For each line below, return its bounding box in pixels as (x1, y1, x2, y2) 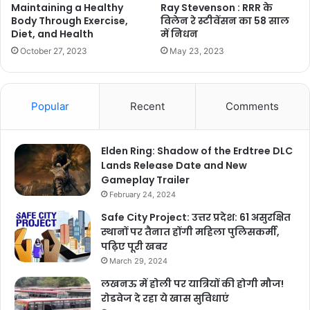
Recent (129, 100, 165, 113)
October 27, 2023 (20, 46, 87, 57)
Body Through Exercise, (11, 14, 128, 28)
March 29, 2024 (109, 256, 167, 266)
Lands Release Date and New (101, 158, 247, 173)
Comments (226, 100, 280, 113)
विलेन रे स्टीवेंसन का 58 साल (161, 14, 289, 28)
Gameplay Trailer (101, 173, 190, 188)
